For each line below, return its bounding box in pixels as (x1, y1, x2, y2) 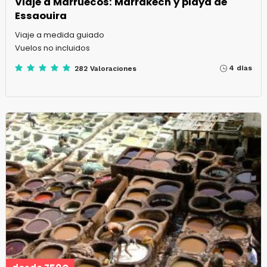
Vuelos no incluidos (14, 42, 90, 54)
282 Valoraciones (74, 64, 136, 73)
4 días (229, 64, 253, 73)
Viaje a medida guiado (14, 29, 104, 41)
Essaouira (14, 9, 67, 23)
